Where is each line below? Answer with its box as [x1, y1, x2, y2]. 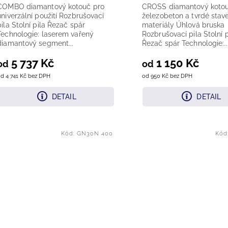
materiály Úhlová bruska [142, 21, 225, 30]
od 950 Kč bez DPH [142, 72, 193, 79]
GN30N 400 [77, 130, 113, 137]
